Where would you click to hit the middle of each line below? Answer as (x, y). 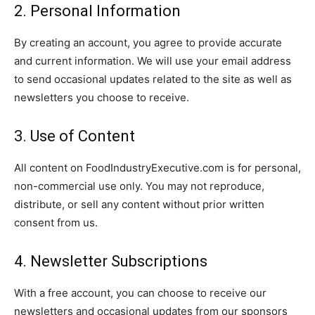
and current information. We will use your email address (153, 61)
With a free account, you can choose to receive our (140, 293)
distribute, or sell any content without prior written (139, 204)
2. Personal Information (97, 11)
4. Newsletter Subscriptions (111, 261)
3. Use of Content (75, 136)
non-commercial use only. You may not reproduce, (139, 186)
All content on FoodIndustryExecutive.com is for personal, (157, 168)
